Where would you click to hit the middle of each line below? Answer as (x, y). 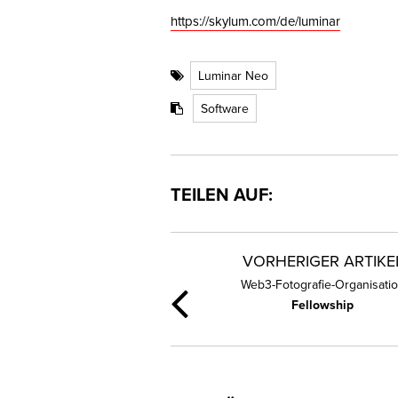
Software (225, 108)
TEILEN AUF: (222, 194)
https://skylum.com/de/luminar (255, 21)
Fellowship (323, 304)
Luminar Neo (233, 75)
